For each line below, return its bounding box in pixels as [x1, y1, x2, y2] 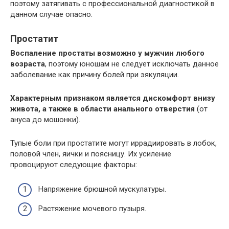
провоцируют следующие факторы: [10, 159, 137, 169]
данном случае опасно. [10, 9, 93, 19]
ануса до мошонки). [10, 114, 80, 124]
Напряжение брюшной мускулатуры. [38, 185, 166, 194]
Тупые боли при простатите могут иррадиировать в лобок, [10, 138, 217, 148]
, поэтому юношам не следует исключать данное [45, 59, 219, 68]
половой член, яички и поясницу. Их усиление [10, 149, 171, 158]
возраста [10, 59, 45, 68]
